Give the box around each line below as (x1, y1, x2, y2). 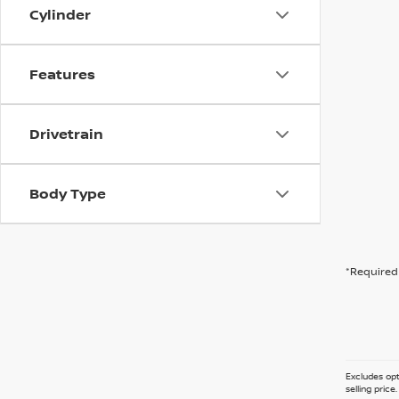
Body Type (29, 183, 106, 204)
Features (29, 64, 95, 85)
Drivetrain (29, 124, 103, 144)
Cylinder (29, 4, 91, 25)
